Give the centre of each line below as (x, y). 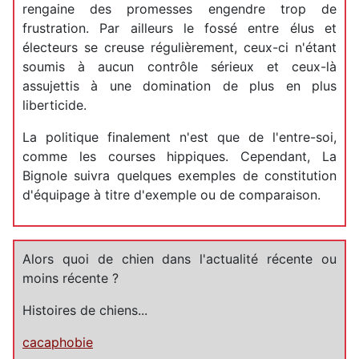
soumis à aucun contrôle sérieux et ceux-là (179, 66)
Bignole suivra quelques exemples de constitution (179, 175)
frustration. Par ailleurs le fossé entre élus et (179, 28)
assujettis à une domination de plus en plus (179, 85)
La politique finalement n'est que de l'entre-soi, (179, 137)
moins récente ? (71, 278)
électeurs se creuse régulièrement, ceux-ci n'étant (179, 47)
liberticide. (54, 105)
